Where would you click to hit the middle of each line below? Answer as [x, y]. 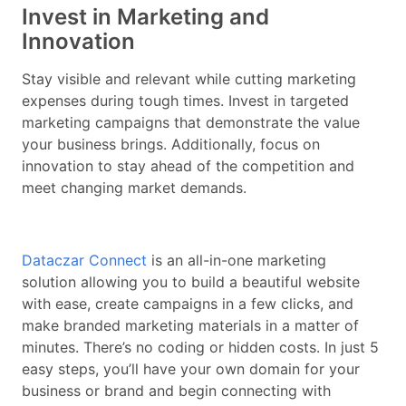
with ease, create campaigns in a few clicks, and [188, 304]
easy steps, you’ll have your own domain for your [191, 369]
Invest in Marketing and [145, 17]
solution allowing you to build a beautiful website [191, 282]
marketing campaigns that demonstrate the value [191, 123]
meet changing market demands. [134, 188]
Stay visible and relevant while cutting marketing [189, 79]
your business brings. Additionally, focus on [171, 145]
